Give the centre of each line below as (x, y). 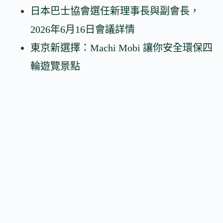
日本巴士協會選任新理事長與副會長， (115, 11)
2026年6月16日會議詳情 (83, 30)
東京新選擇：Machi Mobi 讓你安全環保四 (122, 48)
